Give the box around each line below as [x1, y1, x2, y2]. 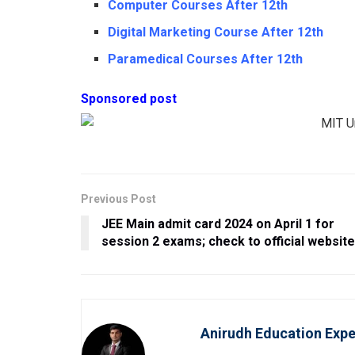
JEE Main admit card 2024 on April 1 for [101, 216, 334, 231]
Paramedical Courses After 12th [108, 52, 303, 67]
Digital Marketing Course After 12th [108, 25, 324, 40]
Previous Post [81, 192, 156, 205]
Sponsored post [81, 91, 177, 107]
